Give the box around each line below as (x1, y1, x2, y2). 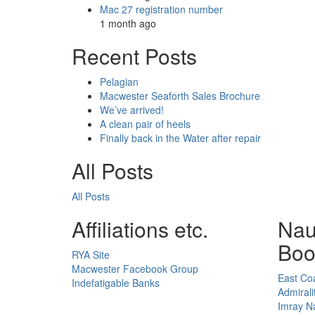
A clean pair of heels (100, 116, 191, 131)
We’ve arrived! (100, 102, 164, 117)
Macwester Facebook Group (72, 261, 198, 276)
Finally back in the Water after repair (100, 130, 261, 145)
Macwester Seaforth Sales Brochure (100, 88, 260, 103)
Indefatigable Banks (72, 275, 160, 290)
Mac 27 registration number (100, 1, 223, 16)
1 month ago (100, 15, 156, 30)
